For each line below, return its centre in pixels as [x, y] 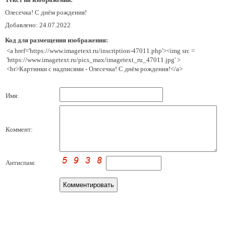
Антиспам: [21, 163]
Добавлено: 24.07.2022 [38, 25]
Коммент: [19, 129]
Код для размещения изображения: [56, 40]
